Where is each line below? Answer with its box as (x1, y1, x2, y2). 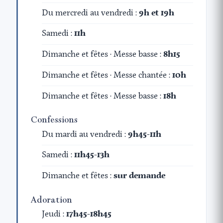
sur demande (113, 172, 166, 181)
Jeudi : (42, 210, 67, 219)
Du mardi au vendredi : (42, 130, 128, 139)
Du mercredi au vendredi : (42, 8, 139, 17)
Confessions (31, 113, 78, 126)
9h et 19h (139, 8, 175, 17)
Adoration (31, 193, 72, 206)
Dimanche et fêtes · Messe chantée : (42, 71, 173, 80)
